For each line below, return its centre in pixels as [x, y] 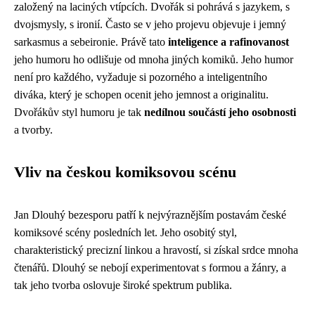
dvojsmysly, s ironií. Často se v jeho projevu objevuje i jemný [150, 24]
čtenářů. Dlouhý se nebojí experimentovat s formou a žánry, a [150, 268]
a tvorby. [33, 130]
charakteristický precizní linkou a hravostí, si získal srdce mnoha [156, 250]
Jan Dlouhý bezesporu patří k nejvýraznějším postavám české [150, 215]
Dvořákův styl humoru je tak [79, 112]
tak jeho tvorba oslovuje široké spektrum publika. [123, 285]
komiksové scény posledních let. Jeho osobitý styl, [126, 232]
